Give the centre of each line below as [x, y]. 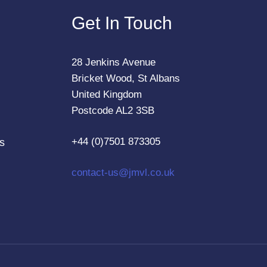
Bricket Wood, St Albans [125, 78]
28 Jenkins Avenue [113, 62]
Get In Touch [122, 23]
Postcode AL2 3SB [113, 110]
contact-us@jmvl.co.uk [123, 173]
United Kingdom [106, 94]
